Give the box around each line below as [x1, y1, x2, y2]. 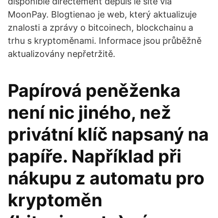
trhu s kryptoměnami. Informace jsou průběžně [8, 36, 201, 46]
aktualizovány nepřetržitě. [8, 49, 115, 59]
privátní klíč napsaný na [8, 124, 209, 145]
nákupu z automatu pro [8, 167, 204, 189]
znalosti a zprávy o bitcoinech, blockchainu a [8, 22, 193, 33]
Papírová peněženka [8, 80, 181, 101]
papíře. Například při [8, 145, 182, 167]
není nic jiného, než [8, 102, 171, 123]
